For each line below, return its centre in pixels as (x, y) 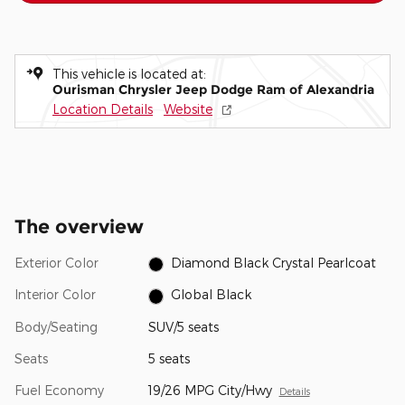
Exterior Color (57, 263)
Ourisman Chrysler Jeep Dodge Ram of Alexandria (213, 90)
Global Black (212, 295)
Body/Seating (56, 326)
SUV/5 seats (183, 326)
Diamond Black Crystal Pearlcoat (274, 263)
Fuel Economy (59, 390)
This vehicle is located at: (129, 74)
